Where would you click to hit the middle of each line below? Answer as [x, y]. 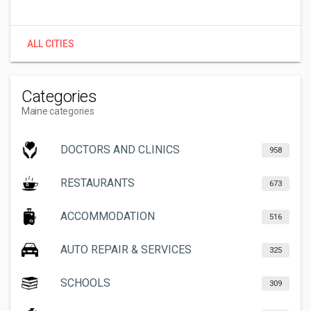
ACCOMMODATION [108, 216]
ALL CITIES [51, 44]
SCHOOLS [85, 283]
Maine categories [58, 111]
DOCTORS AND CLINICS [120, 150]
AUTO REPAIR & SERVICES [126, 250]
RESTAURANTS [98, 183]
